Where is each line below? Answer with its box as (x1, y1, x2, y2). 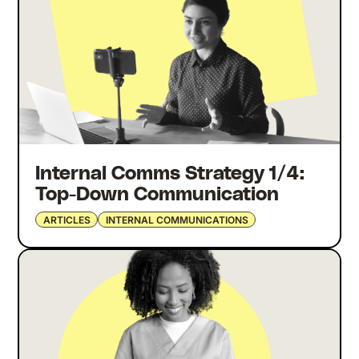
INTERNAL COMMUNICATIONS (105, 213, 248, 226)
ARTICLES (42, 213, 91, 226)
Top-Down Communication (35, 185, 280, 205)
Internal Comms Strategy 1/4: (35, 164, 305, 184)
